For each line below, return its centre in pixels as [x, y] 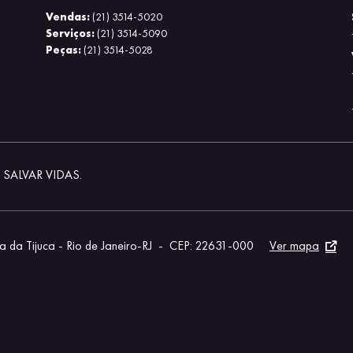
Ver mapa [294, 245]
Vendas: [67, 16]
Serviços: [70, 33]
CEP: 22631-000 [212, 245]
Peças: [63, 49]
